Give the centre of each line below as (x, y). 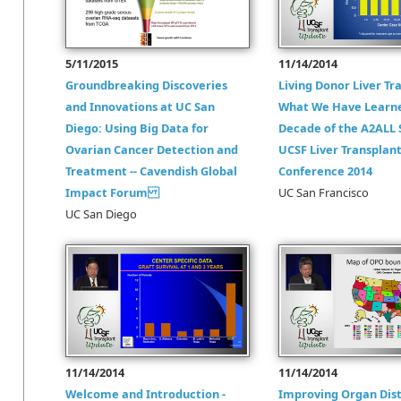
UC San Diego (101, 214)
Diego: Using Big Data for (137, 128)
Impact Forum (112, 192)
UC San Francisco (324, 192)
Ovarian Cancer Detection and (152, 149)
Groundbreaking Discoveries (146, 85)
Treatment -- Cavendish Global (151, 171)
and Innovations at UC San (140, 107)
